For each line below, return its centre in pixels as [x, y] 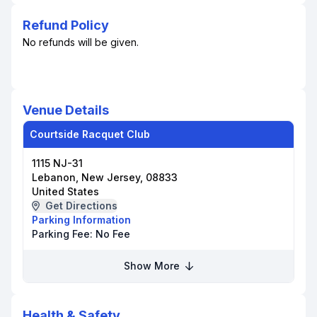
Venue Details [66, 110]
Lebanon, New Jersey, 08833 [105, 177]
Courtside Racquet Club [90, 134]
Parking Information [81, 220]
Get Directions [81, 206]
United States [65, 191]
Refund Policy [66, 25]
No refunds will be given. [81, 42]
